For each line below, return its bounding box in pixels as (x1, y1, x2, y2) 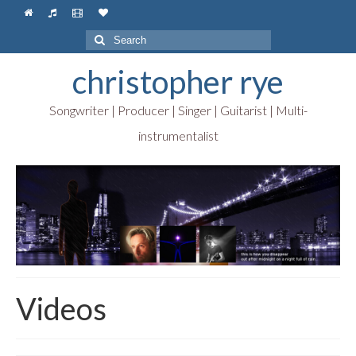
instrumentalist (137, 128, 219, 143)
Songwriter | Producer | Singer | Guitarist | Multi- (48, 103, 308, 118)
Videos (16, 290, 106, 327)
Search (84, 31, 122, 44)
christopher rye (72, 63, 284, 101)
